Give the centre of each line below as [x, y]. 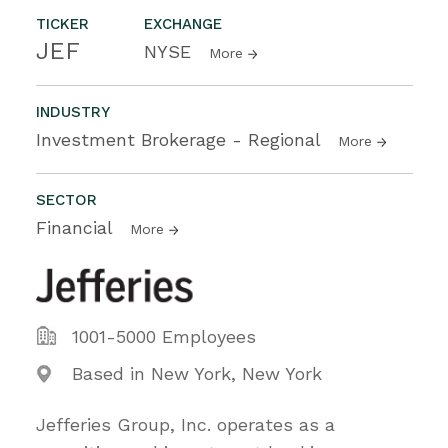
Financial [77, 227]
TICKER [62, 23]
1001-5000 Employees [164, 336]
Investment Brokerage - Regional [181, 139]
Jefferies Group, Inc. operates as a [185, 424]
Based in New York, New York [197, 373]
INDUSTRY [73, 111]
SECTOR [66, 199]
